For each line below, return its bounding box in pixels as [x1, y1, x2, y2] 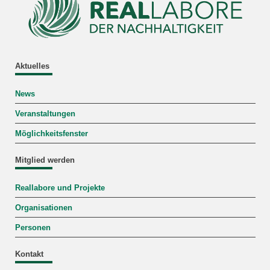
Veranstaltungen [14, 110, 75, 119]
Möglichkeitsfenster [14, 129, 88, 138]
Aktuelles [14, 62, 49, 71]
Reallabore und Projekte [14, 183, 105, 192]
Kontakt [14, 250, 43, 259]
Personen [14, 223, 51, 232]
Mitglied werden [14, 156, 75, 165]
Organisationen [14, 203, 72, 212]
